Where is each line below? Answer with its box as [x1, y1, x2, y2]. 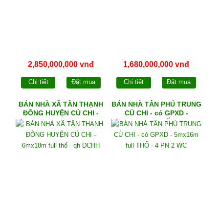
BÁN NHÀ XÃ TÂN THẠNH [18, 100, 103, 109]
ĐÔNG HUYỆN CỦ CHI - [22, 109, 99, 117]
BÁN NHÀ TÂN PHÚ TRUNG [111, 100, 201, 109]
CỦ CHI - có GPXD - [124, 109, 188, 117]
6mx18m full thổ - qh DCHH [16, 118, 106, 126]
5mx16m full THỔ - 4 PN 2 [114, 118, 198, 126]
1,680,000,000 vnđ [123, 60, 190, 68]
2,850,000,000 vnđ [27, 60, 94, 68]
